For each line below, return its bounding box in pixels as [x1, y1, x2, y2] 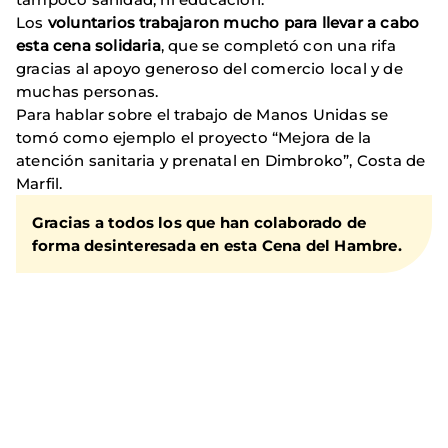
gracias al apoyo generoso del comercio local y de [16, 59, 403, 79]
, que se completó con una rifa [160, 36, 396, 56]
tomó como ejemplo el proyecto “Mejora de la [16, 128, 372, 148]
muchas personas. [16, 82, 159, 102]
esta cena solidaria [16, 36, 161, 56]
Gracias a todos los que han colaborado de [32, 213, 367, 233]
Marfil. [16, 174, 63, 194]
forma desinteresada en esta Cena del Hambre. [32, 236, 402, 256]
